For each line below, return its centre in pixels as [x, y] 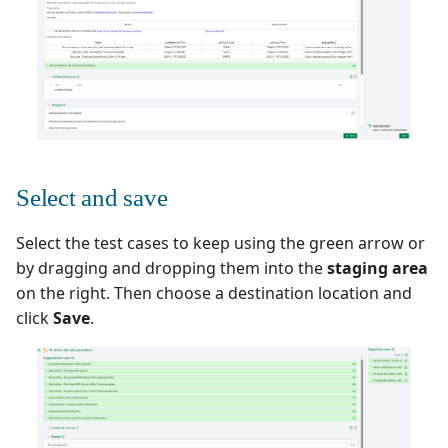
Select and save [92, 198]
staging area [377, 268]
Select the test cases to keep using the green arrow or [220, 243]
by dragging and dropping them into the [171, 268]
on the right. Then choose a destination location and [214, 293]
